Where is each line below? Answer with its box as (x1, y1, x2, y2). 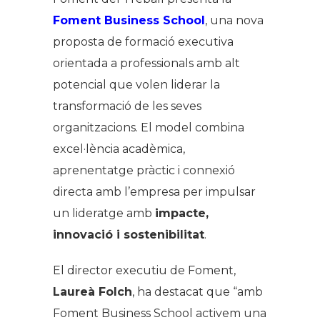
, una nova (205, 13, 264, 27)
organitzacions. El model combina (53, 120, 244, 134)
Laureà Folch (53, 284, 132, 299)
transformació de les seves (53, 99, 201, 113)
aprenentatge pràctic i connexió (53, 163, 235, 177)
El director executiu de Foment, (53, 263, 236, 277)
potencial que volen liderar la (53, 77, 220, 91)
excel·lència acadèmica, (53, 141, 185, 156)
